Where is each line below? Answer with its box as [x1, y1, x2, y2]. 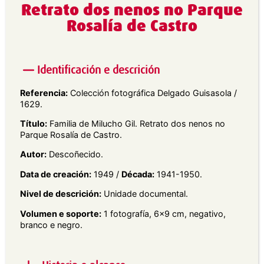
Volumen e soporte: [20, 208, 101, 219]
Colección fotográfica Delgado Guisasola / [68, 87, 237, 98]
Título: [20, 118, 47, 129]
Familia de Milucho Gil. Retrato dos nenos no [47, 118, 225, 129]
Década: [121, 169, 154, 179]
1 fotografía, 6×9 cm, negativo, [101, 208, 226, 219]
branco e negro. [20, 219, 82, 230]
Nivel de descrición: [20, 189, 101, 199]
